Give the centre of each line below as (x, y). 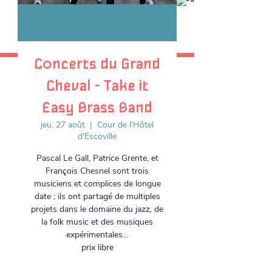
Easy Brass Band (97, 108)
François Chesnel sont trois (97, 171)
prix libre (97, 247)
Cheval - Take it (97, 86)
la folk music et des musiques (97, 222)
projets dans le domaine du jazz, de (97, 209)
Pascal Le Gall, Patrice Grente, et (97, 158)
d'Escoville (97, 136)
